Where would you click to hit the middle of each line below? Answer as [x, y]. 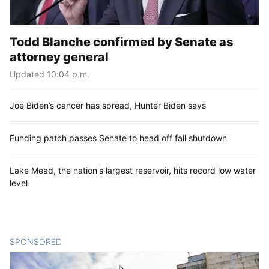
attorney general [59, 57]
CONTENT [83, 242]
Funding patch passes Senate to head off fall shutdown [118, 138]
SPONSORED [36, 242]
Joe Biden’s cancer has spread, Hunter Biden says [108, 106]
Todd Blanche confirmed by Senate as [122, 42]
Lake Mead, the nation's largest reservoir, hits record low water [133, 171]
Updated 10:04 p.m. [50, 74]
